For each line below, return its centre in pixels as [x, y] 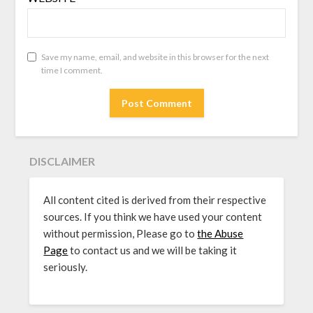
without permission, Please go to [121, 233]
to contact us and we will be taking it [153, 250]
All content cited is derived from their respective [155, 199]
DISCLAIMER [63, 161]
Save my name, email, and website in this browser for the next [155, 57]
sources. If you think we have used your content [153, 216]
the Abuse [220, 233]
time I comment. [72, 71]
